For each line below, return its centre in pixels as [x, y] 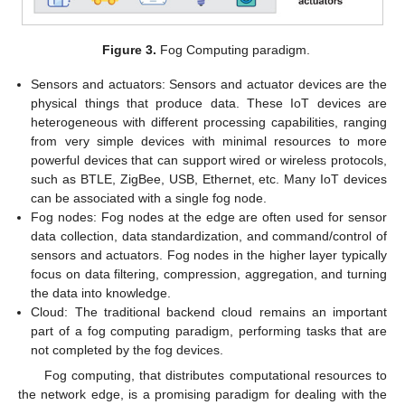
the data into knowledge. [101, 293]
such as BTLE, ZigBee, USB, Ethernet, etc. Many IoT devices [209, 179]
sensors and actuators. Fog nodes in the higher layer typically [209, 255]
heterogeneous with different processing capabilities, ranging [209, 122]
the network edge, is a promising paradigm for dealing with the [202, 395]
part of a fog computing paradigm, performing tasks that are [209, 331]
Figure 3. [130, 49]
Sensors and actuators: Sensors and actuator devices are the [209, 85]
